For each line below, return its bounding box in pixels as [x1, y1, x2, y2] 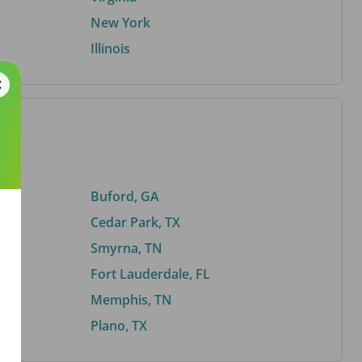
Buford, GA [90, 187, 159, 205]
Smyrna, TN [90, 238, 162, 257]
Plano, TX [90, 316, 147, 335]
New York [90, 13, 150, 32]
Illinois [90, 39, 130, 57]
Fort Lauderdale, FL [90, 264, 210, 283]
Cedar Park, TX [90, 213, 180, 231]
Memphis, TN [90, 290, 172, 309]
